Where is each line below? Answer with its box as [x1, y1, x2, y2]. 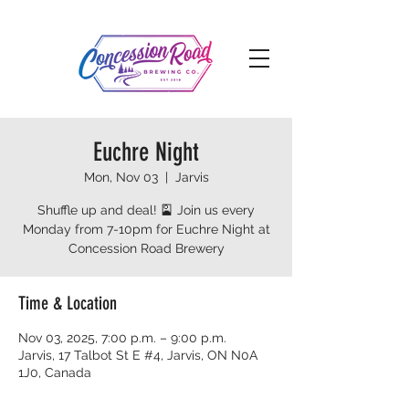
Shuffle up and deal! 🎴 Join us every [37, 203, 255, 217]
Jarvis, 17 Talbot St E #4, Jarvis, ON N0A [18, 348, 257, 362]
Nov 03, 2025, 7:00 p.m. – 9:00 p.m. [18, 330, 226, 345]
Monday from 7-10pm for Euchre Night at [22, 222, 270, 236]
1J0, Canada [18, 365, 91, 380]
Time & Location [18, 292, 117, 314]
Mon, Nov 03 [83, 170, 158, 184]
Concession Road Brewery [68, 241, 225, 256]
